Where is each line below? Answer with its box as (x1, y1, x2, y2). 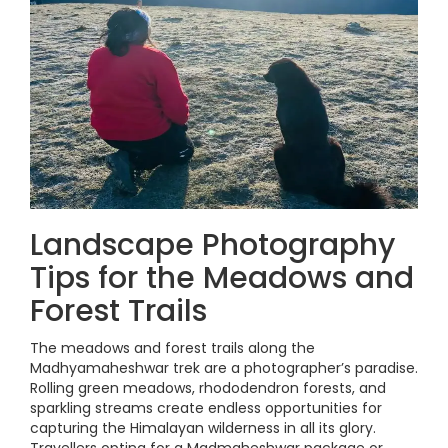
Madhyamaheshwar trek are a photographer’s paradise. (30, 358, 418, 378)
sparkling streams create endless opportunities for (30, 398, 382, 418)
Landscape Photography (30, 224, 395, 266)
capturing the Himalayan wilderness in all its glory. (30, 418, 376, 438)
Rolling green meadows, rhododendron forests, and (30, 378, 386, 398)
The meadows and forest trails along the (30, 338, 315, 358)
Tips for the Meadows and (30, 257, 414, 299)
